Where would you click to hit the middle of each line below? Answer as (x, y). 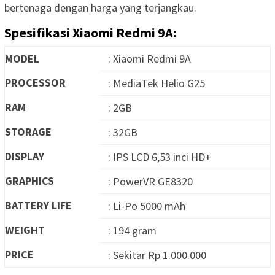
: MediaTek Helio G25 (157, 83)
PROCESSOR (35, 83)
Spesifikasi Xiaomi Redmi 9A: (91, 33)
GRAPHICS (29, 181)
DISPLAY (25, 157)
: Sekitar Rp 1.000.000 (157, 255)
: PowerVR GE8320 (150, 182)
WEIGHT (25, 230)
